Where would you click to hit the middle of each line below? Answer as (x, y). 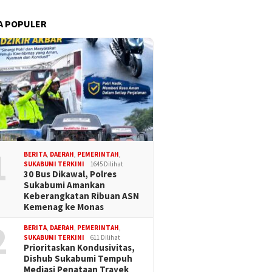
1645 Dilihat (107, 164)
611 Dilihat (106, 238)
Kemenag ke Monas (64, 207)
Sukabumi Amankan (65, 185)
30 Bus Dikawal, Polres (70, 174)
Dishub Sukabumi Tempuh (78, 259)
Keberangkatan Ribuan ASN (82, 196)
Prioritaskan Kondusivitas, (80, 248)
